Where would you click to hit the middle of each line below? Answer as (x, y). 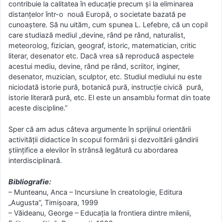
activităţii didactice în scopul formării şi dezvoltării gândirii (103, 139)
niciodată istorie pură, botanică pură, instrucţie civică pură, (106, 87)
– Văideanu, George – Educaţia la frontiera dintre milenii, (100, 213)
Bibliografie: (30, 181)
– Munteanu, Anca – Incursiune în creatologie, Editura (95, 192)
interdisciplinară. (35, 160)
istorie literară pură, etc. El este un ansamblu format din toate (109, 98)
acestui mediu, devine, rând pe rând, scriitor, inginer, (94, 66)
